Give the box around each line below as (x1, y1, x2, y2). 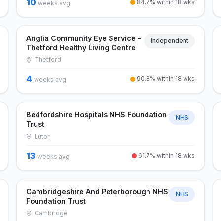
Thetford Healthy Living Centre (26, 43, 136, 52)
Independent (150, 37, 188, 45)
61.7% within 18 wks (137, 151, 195, 159)
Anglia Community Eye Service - (26, 34, 141, 42)
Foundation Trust (26, 196, 86, 205)
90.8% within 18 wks (135, 75, 195, 83)
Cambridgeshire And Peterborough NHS (26, 187, 168, 196)
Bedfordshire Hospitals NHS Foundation (26, 110, 167, 119)
